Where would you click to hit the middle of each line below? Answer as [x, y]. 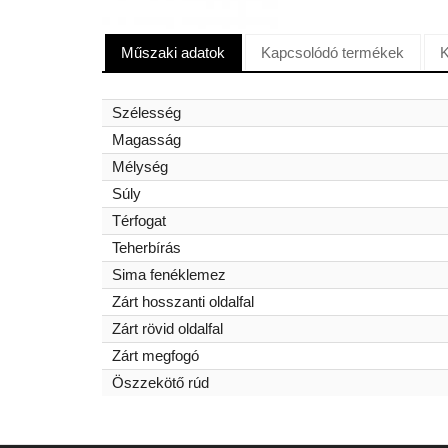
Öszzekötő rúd [160, 383]
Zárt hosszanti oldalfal [183, 302]
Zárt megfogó [155, 356]
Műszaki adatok [173, 52]
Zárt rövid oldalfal [167, 329]
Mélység [140, 167]
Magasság [146, 140]
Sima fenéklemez [169, 275]
